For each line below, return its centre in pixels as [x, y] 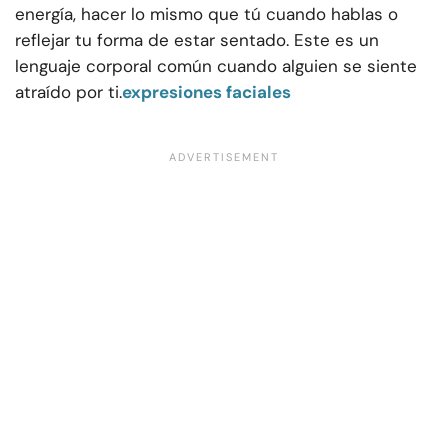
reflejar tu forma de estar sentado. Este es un [197, 40]
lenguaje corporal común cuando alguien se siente [216, 66]
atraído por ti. [68, 92]
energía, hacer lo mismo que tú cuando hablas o [206, 14]
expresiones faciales [206, 92]
